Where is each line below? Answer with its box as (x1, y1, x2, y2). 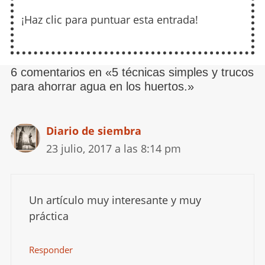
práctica (28, 208, 69, 223)
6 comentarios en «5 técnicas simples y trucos (10, 65, 254, 79)
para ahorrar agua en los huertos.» (10, 79, 194, 93)
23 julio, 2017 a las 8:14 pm (46, 141, 181, 156)
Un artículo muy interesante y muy (28, 192, 201, 207)
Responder (28, 243, 73, 256)
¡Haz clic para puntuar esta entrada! (21, 12, 199, 27)
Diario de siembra (46, 123, 141, 138)
